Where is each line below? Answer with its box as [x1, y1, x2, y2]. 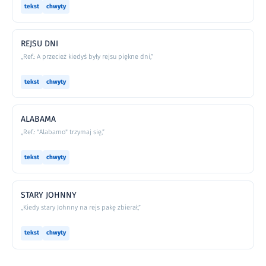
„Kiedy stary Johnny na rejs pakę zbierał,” [21, 204, 141, 212]
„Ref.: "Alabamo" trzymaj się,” [21, 128, 104, 137]
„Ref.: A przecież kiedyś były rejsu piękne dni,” [21, 53, 153, 61]
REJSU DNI [21, 39, 58, 49]
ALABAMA [21, 114, 56, 125]
